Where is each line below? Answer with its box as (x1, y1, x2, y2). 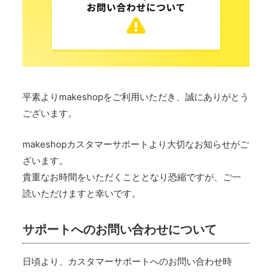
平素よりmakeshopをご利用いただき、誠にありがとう (22, 90, 250, 103)
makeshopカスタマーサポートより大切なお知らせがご (22, 138, 250, 150)
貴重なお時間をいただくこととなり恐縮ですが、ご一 (22, 171, 242, 183)
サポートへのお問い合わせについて (22, 222, 217, 237)
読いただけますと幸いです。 (22, 187, 141, 199)
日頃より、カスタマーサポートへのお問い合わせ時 (22, 255, 233, 267)
